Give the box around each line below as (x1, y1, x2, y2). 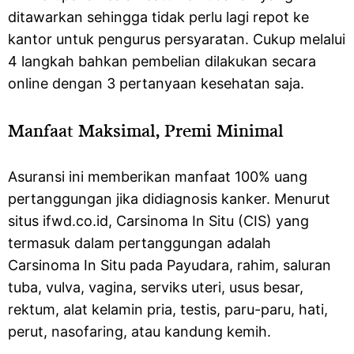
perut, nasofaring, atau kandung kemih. (8, 323, 275, 340)
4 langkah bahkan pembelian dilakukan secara (8, 53, 316, 70)
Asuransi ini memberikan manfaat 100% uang (8, 168, 307, 185)
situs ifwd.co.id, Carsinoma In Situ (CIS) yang (8, 213, 309, 229)
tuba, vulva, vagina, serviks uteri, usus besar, (8, 279, 303, 296)
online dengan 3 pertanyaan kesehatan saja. (8, 75, 308, 92)
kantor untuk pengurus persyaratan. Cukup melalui (8, 31, 345, 47)
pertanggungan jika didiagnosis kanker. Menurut (8, 190, 330, 207)
